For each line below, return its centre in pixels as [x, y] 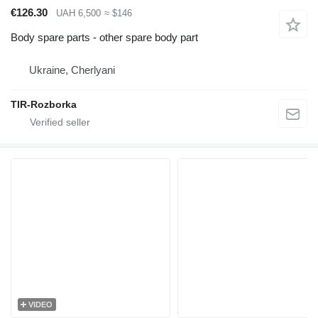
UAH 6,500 [78, 13]
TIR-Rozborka [44, 104]
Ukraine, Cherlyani [72, 70]
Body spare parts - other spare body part [104, 37]
